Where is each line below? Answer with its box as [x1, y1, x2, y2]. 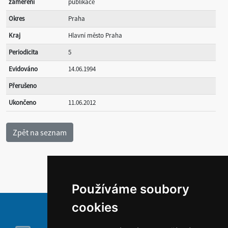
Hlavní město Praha [68, 31, 122, 40]
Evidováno [9, 65, 38, 73]
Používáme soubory [72, 182, 190, 196]
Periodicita [9, 48, 38, 56]
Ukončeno [9, 98, 36, 107]
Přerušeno [9, 81, 37, 90]
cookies [72, 200, 119, 215]
